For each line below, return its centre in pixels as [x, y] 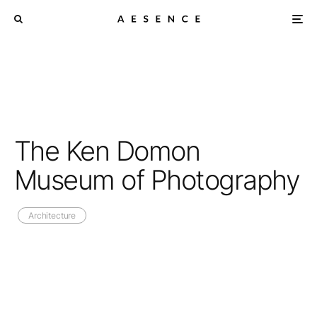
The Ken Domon [107, 151]
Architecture [52, 215]
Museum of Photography [157, 180]
